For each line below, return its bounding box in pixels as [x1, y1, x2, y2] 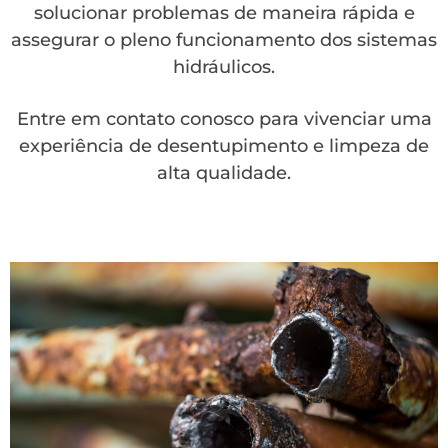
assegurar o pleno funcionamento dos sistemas [11, 29, 437, 51]
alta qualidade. [157, 162, 291, 184]
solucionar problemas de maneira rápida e [33, 2, 415, 24]
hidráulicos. [173, 56, 275, 78]
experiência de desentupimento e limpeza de [19, 135, 429, 157]
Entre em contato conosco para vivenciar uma [16, 108, 432, 130]
